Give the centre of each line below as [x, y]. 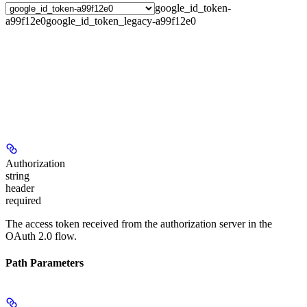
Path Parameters [45, 263]
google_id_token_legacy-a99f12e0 [121, 21]
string [17, 176]
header [20, 188]
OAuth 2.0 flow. [41, 236]
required [23, 201]
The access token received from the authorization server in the [139, 224]
